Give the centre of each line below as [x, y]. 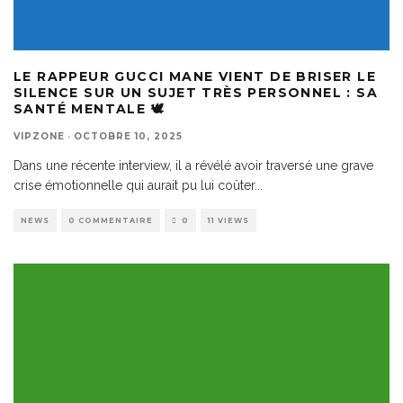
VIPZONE [39, 137]
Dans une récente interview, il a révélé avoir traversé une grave [193, 166]
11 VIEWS [228, 221]
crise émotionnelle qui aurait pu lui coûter [134, 186]
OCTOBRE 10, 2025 [128, 137]
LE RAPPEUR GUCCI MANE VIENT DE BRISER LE [195, 77]
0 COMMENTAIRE [111, 221]
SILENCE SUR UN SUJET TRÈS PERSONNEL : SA [196, 93]
